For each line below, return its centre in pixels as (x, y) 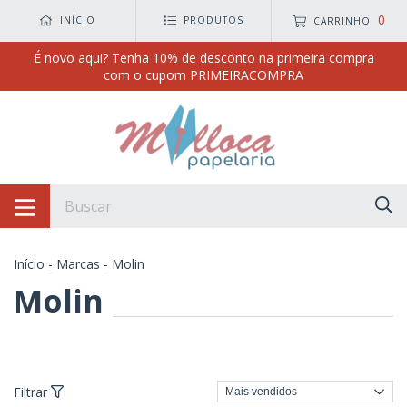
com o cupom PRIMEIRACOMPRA (203, 74)
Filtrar (32, 392)
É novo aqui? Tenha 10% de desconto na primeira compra (203, 57)
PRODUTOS (213, 20)
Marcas (78, 263)
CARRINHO (342, 21)
